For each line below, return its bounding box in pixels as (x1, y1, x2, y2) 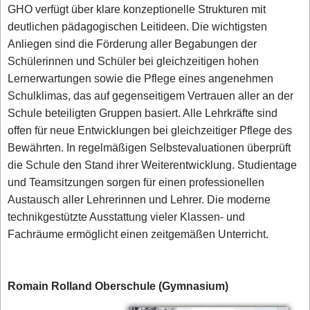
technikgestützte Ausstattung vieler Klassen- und (8, 209, 246, 226)
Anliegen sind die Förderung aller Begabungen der (8, 36, 257, 53)
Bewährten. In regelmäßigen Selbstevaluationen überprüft (8, 140, 291, 156)
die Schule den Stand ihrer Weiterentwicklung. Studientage (8, 157, 298, 174)
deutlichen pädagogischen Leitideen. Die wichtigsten (8, 19, 268, 35)
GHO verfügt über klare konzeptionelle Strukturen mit (8, 1, 266, 18)
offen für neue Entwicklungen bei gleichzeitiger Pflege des (8, 122, 293, 139)
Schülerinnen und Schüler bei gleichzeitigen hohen (8, 53, 259, 70)
